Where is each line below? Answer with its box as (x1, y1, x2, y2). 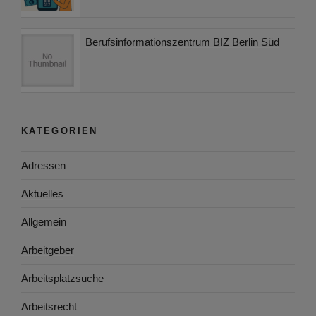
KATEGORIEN (21, 125, 98, 136)
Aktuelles (21, 187, 63, 200)
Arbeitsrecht (21, 300, 77, 312)
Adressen (21, 159, 66, 171)
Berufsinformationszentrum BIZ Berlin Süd (85, 36, 279, 49)
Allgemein (21, 215, 66, 228)
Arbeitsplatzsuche (21, 272, 104, 284)
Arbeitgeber (21, 243, 74, 256)
